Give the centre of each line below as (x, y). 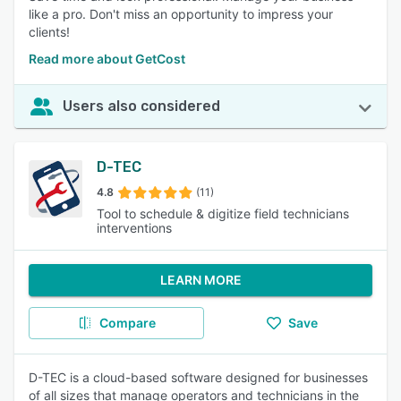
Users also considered (141, 106)
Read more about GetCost (107, 59)
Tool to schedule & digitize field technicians (223, 213)
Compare (127, 323)
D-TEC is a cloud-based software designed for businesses (198, 377)
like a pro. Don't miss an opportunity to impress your (181, 14)
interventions (134, 228)
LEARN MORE (200, 280)
